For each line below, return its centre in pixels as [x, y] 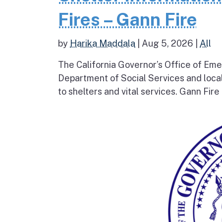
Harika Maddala [103, 43]
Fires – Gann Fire [128, 19]
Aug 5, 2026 [167, 43]
